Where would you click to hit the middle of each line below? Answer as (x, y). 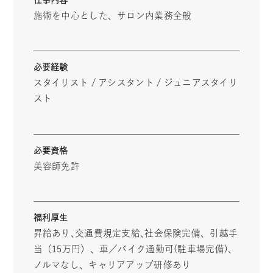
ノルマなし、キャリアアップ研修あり (112, 265)
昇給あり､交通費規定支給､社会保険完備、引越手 (136, 233)
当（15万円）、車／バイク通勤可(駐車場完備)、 (135, 249)
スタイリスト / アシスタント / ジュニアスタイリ (135, 83)
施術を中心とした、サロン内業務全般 (112, 16)
